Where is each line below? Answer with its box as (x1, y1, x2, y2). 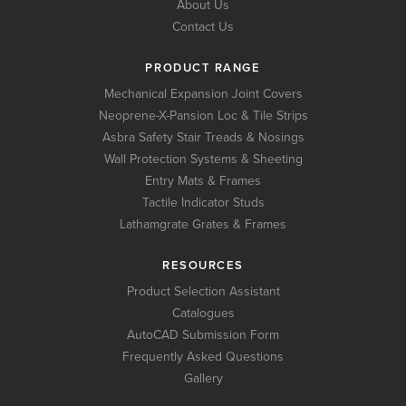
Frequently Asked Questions (122, 349, 284, 365)
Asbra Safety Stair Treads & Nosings (101, 130, 304, 146)
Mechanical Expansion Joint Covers (103, 86, 303, 102)
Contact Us (172, 19, 234, 35)
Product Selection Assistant (126, 284, 280, 300)
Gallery (183, 371, 223, 387)
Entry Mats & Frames (145, 173, 261, 189)
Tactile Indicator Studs (141, 195, 265, 211)
